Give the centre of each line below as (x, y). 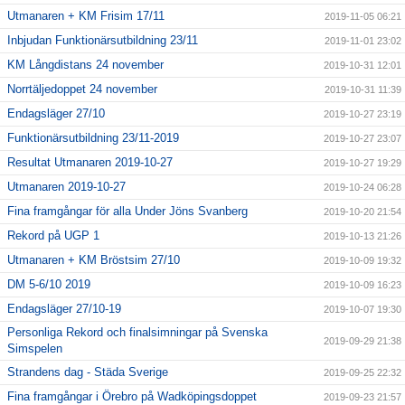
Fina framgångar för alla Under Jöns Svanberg (127, 212)
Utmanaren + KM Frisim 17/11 (86, 16)
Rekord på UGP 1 (53, 236)
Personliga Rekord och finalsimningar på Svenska (137, 333)
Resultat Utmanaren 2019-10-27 (90, 163)
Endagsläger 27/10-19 (64, 309)
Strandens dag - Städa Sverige (88, 372)
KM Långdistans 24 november (85, 65)
